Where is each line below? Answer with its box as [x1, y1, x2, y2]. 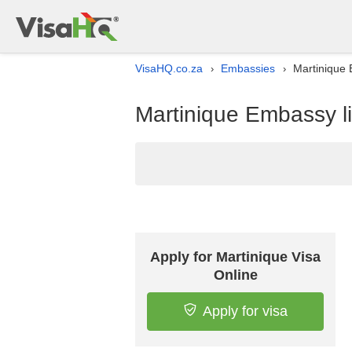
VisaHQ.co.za [135, 62, 203, 75]
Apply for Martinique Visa [150, 249, 321, 265]
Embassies [221, 62, 275, 75]
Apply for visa [202, 303, 288, 319]
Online [213, 267, 258, 283]
